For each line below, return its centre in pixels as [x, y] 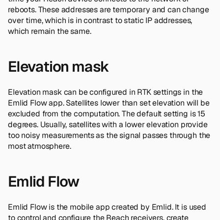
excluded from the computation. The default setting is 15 [107, 113]
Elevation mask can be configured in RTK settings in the [106, 92]
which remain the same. [50, 31]
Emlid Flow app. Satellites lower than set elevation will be [109, 103]
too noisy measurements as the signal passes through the [109, 135]
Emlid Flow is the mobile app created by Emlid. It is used [107, 207]
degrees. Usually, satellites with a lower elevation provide [108, 124]
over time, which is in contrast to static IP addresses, [100, 20]
